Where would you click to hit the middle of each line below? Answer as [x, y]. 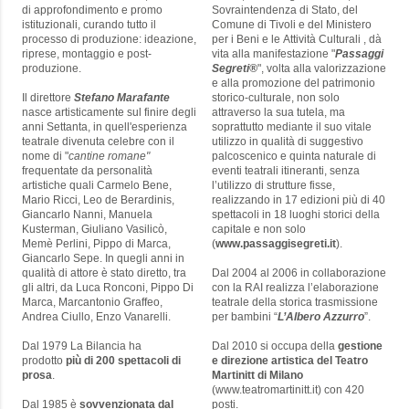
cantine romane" [109, 157]
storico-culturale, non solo [276, 98]
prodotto [44, 361]
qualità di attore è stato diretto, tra [104, 273]
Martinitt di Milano [257, 376]
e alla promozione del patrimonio [294, 84]
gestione [360, 346]
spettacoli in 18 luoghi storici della [296, 215]
